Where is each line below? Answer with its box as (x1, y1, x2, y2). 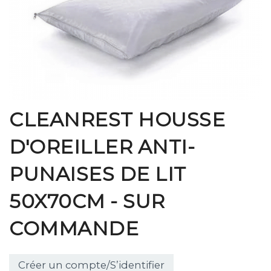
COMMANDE (9, 216, 139, 240)
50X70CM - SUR (9, 189, 165, 213)
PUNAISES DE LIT (9, 162, 186, 186)
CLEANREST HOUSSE (9, 107, 225, 131)
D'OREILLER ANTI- (9, 134, 195, 158)
